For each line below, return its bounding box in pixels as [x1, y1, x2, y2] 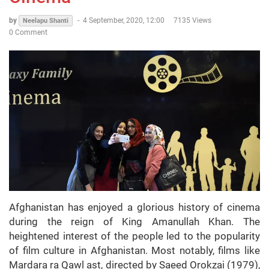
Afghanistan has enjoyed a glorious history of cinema [9, 201, 260, 214]
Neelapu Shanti [23, 16, 68, 25]
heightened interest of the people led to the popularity [9, 230, 260, 243]
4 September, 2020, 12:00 [83, 16, 165, 25]
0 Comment [9, 28, 47, 37]
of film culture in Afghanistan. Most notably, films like [9, 244, 260, 257]
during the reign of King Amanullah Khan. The [9, 216, 260, 228]
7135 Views [174, 16, 211, 25]
